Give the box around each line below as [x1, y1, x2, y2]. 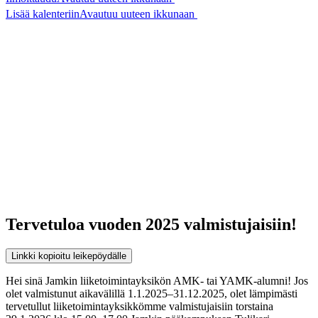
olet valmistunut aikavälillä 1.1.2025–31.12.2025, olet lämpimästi [6, 287, 297, 300]
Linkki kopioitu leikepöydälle [11, 250, 126, 261]
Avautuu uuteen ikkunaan [79, 7, 194, 20]
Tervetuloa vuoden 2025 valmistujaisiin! [6, 214, 297, 234]
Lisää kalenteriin [6, 7, 79, 20]
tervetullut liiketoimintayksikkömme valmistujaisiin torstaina [6, 300, 273, 312]
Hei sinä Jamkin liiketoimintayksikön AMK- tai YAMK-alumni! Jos [6, 274, 308, 287]
